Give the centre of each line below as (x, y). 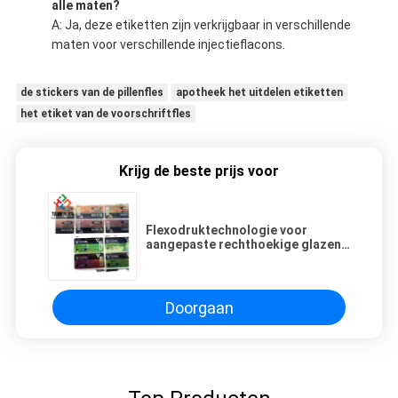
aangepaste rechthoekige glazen (243, 245)
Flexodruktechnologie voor (227, 231)
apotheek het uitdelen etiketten (259, 93)
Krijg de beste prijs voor (199, 171)
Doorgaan (199, 307)
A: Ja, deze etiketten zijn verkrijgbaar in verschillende (201, 25)
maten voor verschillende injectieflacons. (168, 45)
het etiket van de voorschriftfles (105, 114)
